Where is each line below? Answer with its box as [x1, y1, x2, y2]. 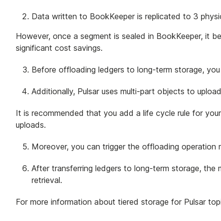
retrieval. [32, 175, 62, 185]
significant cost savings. [16, 42, 103, 53]
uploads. [16, 119, 46, 130]
